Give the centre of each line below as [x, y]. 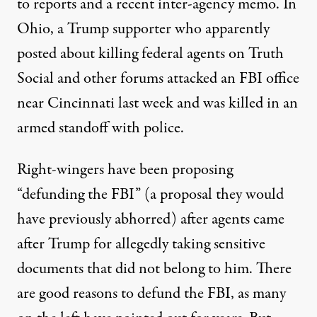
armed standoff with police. [100, 128]
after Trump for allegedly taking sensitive [141, 244]
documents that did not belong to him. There [154, 269]
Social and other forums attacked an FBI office [158, 79]
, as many [258, 294]
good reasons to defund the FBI [135, 294]
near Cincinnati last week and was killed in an [157, 104]
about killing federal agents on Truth [170, 54]
